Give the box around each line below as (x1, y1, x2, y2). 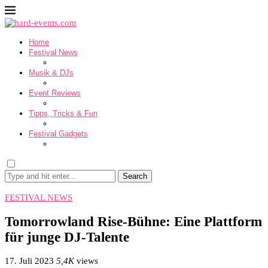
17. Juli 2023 (5, 256, 54, 266)
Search (123, 172, 147, 181)
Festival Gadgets (29, 129, 88, 138)
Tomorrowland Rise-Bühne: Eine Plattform (5, 214, 262, 229)
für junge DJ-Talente (5, 229, 129, 245)
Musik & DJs (29, 68, 74, 77)
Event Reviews (29, 89, 81, 98)
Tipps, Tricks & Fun (29, 109, 98, 118)
